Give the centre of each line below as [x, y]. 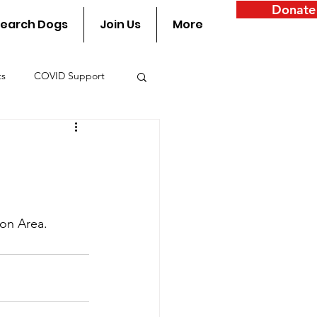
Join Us [120, 24]
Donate [293, 10]
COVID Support [69, 76]
